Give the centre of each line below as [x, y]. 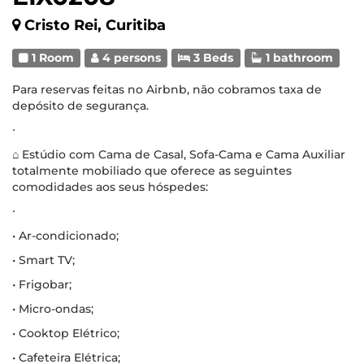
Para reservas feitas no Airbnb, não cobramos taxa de [167, 89]
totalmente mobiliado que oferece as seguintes [152, 170]
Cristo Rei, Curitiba [95, 25]
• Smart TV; [43, 260]
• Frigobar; [42, 284]
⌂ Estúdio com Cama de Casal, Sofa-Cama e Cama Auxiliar [179, 154]
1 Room [52, 57]
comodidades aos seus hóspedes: [110, 186]
